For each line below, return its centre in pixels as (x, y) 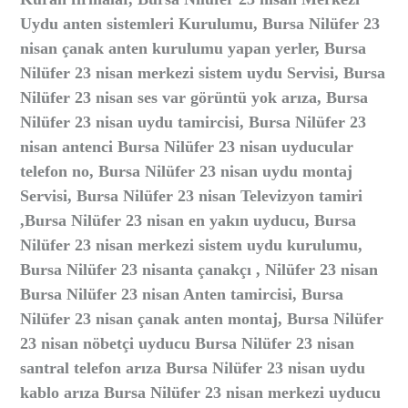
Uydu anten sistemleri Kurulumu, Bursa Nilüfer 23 (200, 24)
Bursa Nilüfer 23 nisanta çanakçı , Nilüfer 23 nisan (199, 270)
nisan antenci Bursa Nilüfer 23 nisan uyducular (187, 147)
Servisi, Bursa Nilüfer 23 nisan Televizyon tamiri (192, 196)
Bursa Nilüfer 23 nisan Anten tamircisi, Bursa (182, 294)
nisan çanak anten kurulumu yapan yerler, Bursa (194, 48)
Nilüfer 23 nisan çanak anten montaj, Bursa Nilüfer (202, 319)
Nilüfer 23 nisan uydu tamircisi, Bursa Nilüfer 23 (194, 122)
